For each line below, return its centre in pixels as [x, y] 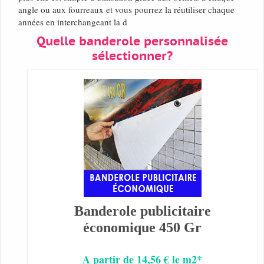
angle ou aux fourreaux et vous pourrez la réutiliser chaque [126, 10]
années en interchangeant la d [73, 22]
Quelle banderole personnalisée [132, 42]
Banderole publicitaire [142, 211]
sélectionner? [132, 57]
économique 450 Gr [143, 228]
